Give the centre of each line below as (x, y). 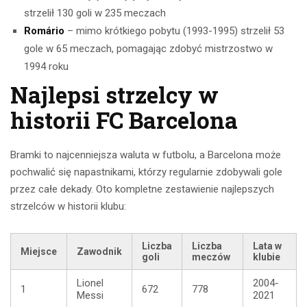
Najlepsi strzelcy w (114, 95)
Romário (44, 31)
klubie (267, 257)
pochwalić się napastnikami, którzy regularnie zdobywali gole (146, 172)
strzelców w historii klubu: (68, 207)
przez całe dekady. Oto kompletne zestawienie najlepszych (142, 189)
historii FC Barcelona (124, 120)
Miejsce (39, 252)
